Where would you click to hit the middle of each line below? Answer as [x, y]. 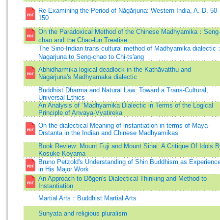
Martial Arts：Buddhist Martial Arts [87, 198]
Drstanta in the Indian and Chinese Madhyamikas [108, 133]
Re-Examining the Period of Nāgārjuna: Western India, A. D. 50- [129, 11]
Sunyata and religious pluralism [83, 213]
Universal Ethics [62, 97]
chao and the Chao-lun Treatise [83, 40]
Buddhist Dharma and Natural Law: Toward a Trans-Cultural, [123, 90]
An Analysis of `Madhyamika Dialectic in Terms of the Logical [126, 105]
